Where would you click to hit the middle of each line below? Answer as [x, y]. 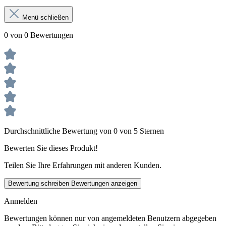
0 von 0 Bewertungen [39, 35]
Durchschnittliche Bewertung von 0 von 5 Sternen [84, 131]
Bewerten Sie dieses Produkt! [51, 148]
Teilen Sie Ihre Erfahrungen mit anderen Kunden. [83, 165]
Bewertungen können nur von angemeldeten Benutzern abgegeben [110, 218]
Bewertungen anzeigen [104, 184]
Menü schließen [45, 18]
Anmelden [21, 201]
